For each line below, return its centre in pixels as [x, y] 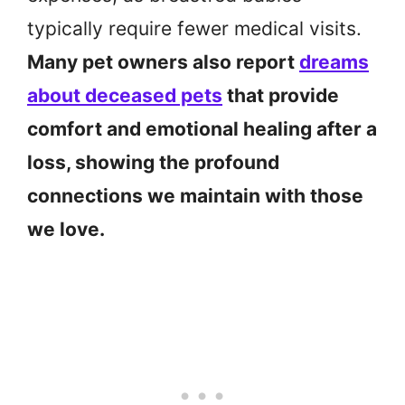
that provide [281, 96]
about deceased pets [125, 96]
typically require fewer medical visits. [194, 29]
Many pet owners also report [163, 62]
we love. [66, 230]
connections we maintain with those [195, 196]
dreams [334, 62]
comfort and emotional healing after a [202, 129]
